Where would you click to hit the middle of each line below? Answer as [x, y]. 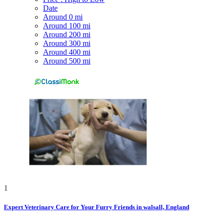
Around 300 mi [67, 43]
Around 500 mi [67, 61]
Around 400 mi [67, 52]
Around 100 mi [67, 25]
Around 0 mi [63, 17]
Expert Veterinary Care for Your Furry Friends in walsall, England [97, 207]
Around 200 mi [67, 34]
